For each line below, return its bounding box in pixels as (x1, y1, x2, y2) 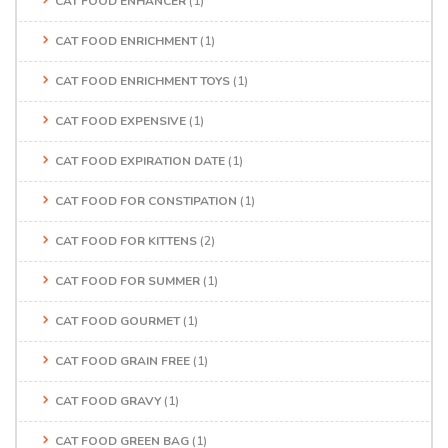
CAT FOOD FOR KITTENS (55, 232, 197, 249)
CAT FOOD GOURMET (55, 312, 180, 329)
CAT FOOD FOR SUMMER (55, 272, 200, 289)
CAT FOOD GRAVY (55, 392, 161, 409)
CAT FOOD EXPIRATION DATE (55, 152, 225, 169)
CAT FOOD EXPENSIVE (55, 112, 186, 129)
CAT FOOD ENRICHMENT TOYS (55, 72, 230, 89)
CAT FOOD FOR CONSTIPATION (55, 192, 237, 209)
